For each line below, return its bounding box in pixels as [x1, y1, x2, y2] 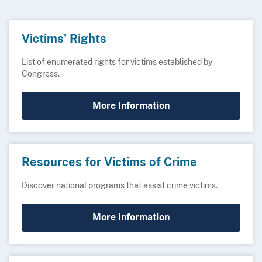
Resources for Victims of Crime [21, 155, 197, 169]
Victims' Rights [21, 32, 106, 46]
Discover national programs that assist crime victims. [21, 180, 218, 190]
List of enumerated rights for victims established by [21, 57, 212, 67]
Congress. [21, 68, 60, 78]
